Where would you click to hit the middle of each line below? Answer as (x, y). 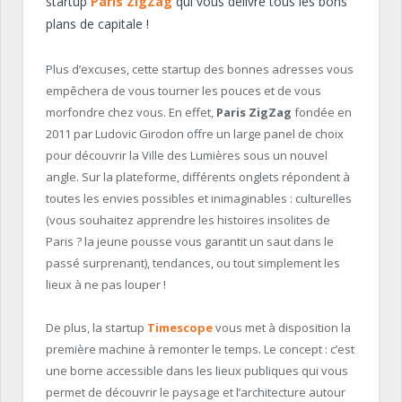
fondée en (322, 112)
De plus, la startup (96, 328)
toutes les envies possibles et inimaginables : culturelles (199, 198)
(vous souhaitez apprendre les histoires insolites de (188, 219)
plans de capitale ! (97, 24)
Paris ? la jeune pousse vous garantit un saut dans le (190, 241)
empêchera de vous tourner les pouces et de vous (184, 90)
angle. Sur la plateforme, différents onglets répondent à (198, 176)
